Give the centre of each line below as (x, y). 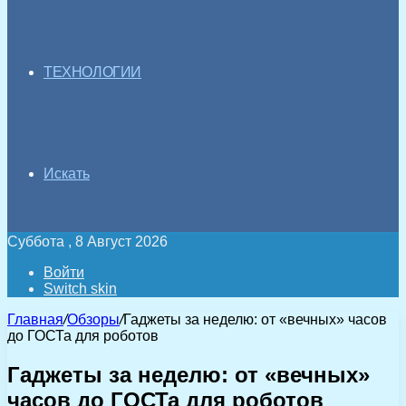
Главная (35, 319)
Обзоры (93, 319)
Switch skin (80, 289)
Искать (67, 174)
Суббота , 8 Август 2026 (87, 242)
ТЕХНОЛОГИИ (92, 72)
